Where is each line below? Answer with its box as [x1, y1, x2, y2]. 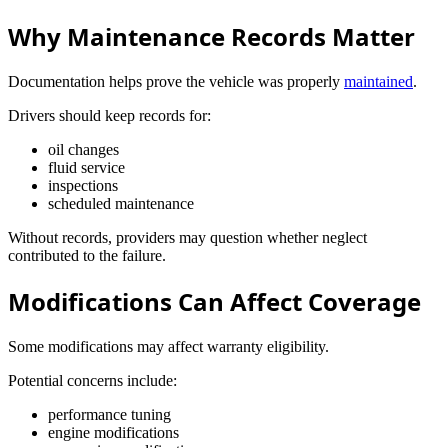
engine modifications [48, 423, 179, 441]
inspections [48, 176, 118, 194]
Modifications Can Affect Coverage [8, 284, 421, 318]
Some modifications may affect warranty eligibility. [8, 337, 329, 355]
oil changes [48, 140, 119, 158]
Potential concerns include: [8, 371, 177, 389]
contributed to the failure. [8, 246, 166, 264]
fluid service [48, 158, 125, 176]
